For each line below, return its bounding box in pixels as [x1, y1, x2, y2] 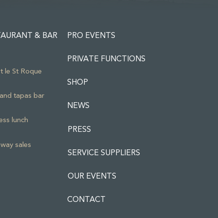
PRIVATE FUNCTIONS [67, 53, 145, 65]
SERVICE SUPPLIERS [67, 146, 140, 159]
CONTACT [67, 193, 106, 205]
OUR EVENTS [67, 170, 116, 182]
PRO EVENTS [67, 29, 115, 41]
